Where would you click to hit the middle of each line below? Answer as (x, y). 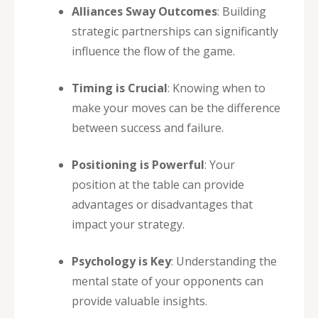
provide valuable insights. (139, 301)
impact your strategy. (128, 224)
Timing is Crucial (120, 88)
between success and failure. (148, 127)
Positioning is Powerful (138, 164)
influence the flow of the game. (153, 51)
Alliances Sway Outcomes (144, 11)
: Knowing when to (216, 88)
